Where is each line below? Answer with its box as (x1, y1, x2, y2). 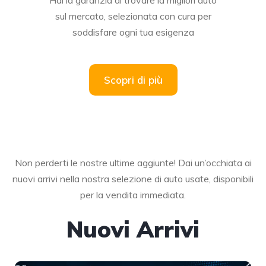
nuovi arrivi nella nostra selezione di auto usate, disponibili (12, 172, 254, 185)
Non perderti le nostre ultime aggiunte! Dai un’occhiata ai (14, 156, 252, 169)
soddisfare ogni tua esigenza (72, 26, 194, 38)
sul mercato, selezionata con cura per (55, 9, 211, 22)
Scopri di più (103, 73, 163, 86)
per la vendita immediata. (80, 188, 186, 201)
